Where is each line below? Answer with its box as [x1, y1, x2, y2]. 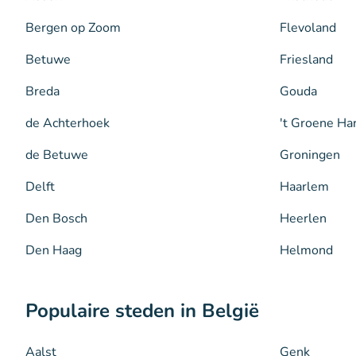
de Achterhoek [25, 114, 110, 132]
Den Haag [25, 241, 82, 259]
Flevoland [280, 18, 336, 37]
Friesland [280, 50, 333, 68]
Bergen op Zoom [25, 18, 121, 37]
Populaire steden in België [25, 297, 259, 323]
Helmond [280, 241, 333, 259]
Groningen [280, 145, 340, 164]
